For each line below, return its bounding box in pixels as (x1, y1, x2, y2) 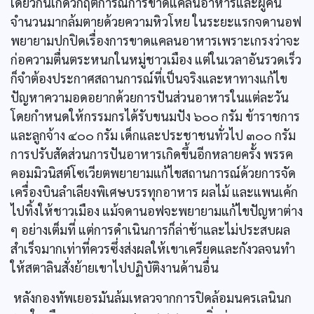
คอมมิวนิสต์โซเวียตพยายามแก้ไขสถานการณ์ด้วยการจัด (11, 165, 296, 181)
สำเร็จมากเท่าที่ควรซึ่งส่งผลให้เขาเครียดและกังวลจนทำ (11, 240, 295, 257)
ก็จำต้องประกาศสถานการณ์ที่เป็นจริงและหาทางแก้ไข (11, 70, 287, 86)
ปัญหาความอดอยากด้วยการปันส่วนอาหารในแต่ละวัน (11, 89, 289, 105)
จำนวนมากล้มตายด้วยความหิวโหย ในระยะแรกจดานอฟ (11, 13, 301, 29)
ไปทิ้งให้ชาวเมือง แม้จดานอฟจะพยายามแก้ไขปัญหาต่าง (11, 203, 303, 219)
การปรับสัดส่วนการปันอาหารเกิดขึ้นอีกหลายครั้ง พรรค (11, 146, 293, 162)
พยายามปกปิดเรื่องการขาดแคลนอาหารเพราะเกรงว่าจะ (11, 32, 300, 48)
